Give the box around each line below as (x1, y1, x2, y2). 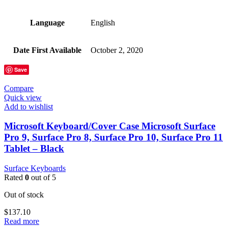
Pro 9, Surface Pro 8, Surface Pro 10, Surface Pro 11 (4, 132, 223, 143)
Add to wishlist (4, 102, 53, 111)
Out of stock (4, 190, 44, 199)
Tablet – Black (4, 143, 64, 154)
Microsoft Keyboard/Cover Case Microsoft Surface (4, 121, 215, 132)
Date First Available (13, 45, 81, 54)
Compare (4, 83, 34, 93)
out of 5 (29, 173, 56, 182)
